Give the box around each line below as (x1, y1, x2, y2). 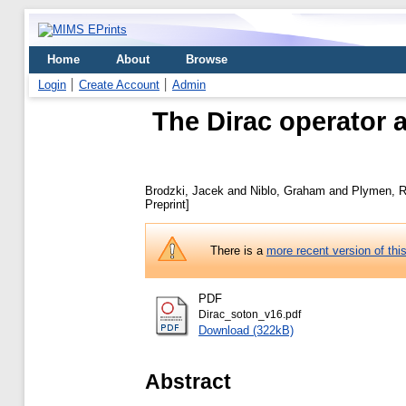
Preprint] (145, 197, 189, 211)
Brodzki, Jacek (145, 183, 224, 198)
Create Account (79, 78, 159, 92)
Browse (186, 53, 227, 66)
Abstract (145, 369, 231, 393)
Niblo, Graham (250, 183, 325, 198)
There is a (209, 243, 266, 257)
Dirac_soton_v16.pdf (198, 309, 301, 321)
